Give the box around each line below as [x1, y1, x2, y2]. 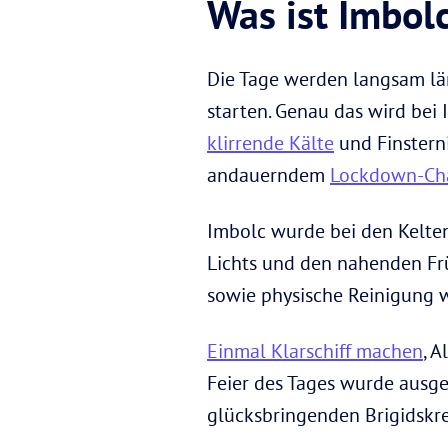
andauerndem [207, 161, 330, 187]
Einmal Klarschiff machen [207, 337, 423, 363]
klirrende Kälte [207, 129, 334, 155]
